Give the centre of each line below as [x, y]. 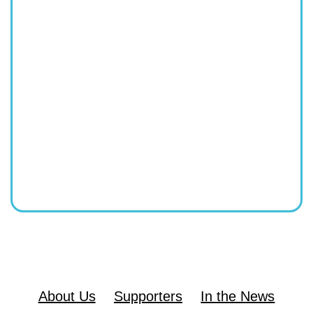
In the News [238, 296]
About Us [67, 296]
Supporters [148, 296]
